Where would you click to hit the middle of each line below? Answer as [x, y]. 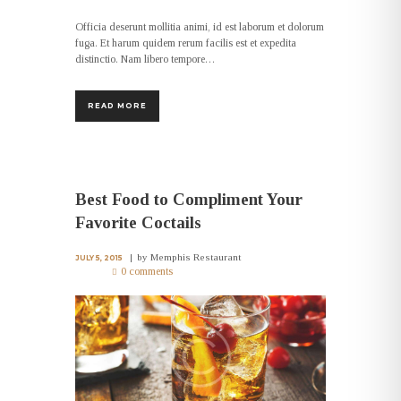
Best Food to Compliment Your [189, 199]
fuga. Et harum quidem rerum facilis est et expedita [186, 43]
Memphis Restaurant [196, 257]
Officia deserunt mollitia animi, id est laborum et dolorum [200, 26]
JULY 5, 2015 [99, 258]
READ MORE [117, 106]
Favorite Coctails [138, 222]
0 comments [147, 272]
